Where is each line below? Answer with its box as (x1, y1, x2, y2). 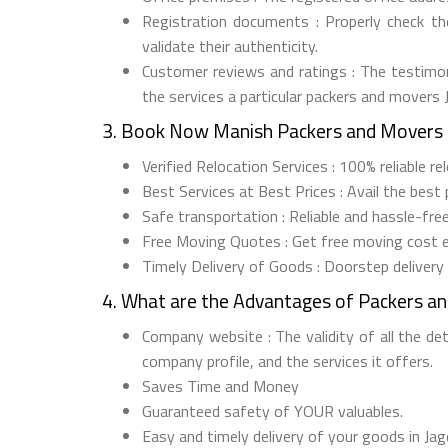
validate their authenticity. (142, 33, 318, 58)
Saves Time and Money (142, 373, 299, 398)
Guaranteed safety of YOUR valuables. (142, 398, 403, 423)
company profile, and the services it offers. (142, 348, 433, 373)
